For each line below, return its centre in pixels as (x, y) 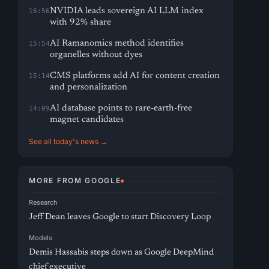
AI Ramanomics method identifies (117, 44)
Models (41, 238)
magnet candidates (87, 120)
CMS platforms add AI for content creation (135, 76)
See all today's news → (68, 141)
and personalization (89, 87)
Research (44, 202)
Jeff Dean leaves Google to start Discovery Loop (120, 217)
